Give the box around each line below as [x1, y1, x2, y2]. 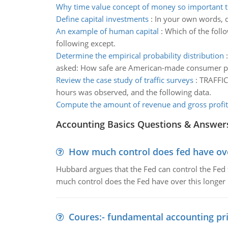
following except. [55, 38, 116, 48]
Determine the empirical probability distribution [55, 50, 224, 61]
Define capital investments [55, 14, 149, 24]
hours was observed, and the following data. [55, 87, 211, 97]
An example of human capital [55, 26, 159, 36]
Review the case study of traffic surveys [55, 75, 193, 85]
